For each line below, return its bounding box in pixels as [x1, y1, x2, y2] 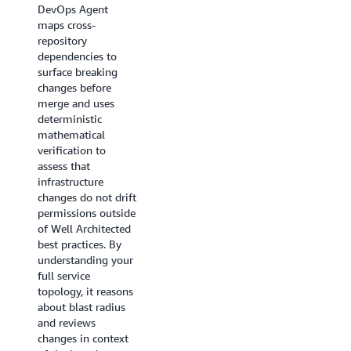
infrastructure [38, 174, 103, 188]
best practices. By [38, 237, 121, 251]
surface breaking [38, 64, 118, 78]
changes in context [38, 331, 128, 345]
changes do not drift [38, 190, 136, 204]
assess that [38, 158, 90, 172]
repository [38, 33, 87, 47]
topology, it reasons [38, 284, 133, 298]
